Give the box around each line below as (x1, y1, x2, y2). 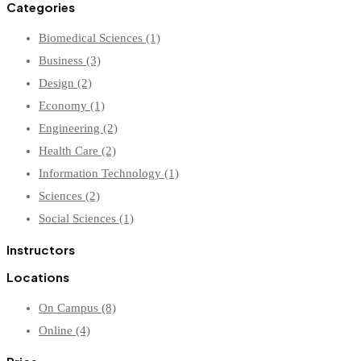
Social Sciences (39, 212, 119, 226)
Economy (39, 99, 90, 113)
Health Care (39, 144, 102, 158)
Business (39, 54, 86, 68)
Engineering (39, 122, 103, 135)
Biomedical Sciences (39, 31, 146, 45)
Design (39, 77, 77, 90)
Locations (6, 269, 69, 285)
